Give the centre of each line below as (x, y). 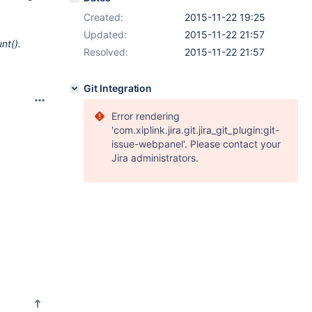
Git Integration (118, 88)
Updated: (105, 34)
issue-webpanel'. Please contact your (196, 144)
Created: (103, 17)
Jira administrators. (155, 158)
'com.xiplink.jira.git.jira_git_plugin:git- (195, 130)
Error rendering (146, 116)
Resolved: (106, 52)
